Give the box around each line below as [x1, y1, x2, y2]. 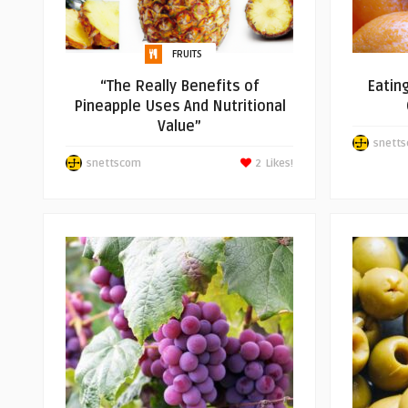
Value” [158, 117, 201, 136]
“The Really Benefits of [99, 77, 260, 96]
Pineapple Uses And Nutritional [73, 97, 286, 116]
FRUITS [172, 48, 202, 60]
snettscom [87, 157, 141, 170]
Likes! [266, 157, 293, 170]
